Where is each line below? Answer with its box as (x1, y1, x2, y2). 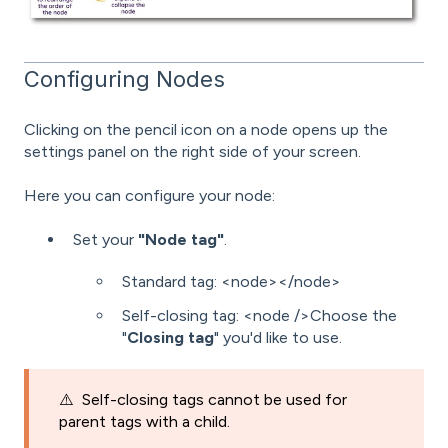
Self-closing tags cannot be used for (82, 389, 347, 409)
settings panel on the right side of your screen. (24, 141, 361, 161)
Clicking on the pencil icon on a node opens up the (24, 119, 388, 139)
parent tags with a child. (59, 411, 234, 431)
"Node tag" (138, 230, 224, 250)
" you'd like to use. (214, 327, 346, 347)
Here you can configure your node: (24, 185, 275, 205)
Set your (73, 230, 138, 250)
